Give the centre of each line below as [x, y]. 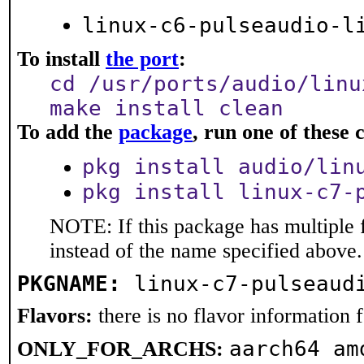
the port [142, 59]
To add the [68, 132]
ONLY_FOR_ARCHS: [120, 349]
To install [61, 59]
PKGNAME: [69, 284]
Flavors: [55, 316]
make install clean [167, 108]
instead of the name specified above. [206, 251]
